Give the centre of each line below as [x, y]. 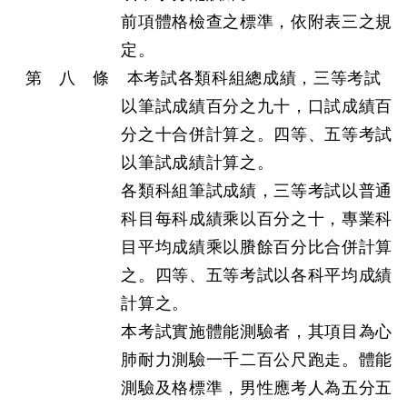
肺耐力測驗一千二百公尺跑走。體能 [257, 360]
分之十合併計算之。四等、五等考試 [257, 134]
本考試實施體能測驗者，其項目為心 [257, 332]
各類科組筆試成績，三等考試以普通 [257, 191]
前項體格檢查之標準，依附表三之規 [257, 22]
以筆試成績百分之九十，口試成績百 [257, 106]
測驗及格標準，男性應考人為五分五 [257, 388]
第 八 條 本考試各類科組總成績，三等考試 [203, 78]
